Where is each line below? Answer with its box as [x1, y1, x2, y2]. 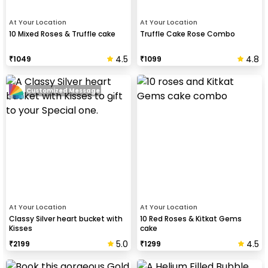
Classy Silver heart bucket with [9, 213, 123, 224]
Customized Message [26, 86, 100, 96]
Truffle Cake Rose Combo [140, 28, 235, 39]
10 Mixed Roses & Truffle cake [9, 28, 115, 39]
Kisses [9, 223, 32, 233]
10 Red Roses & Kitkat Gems [140, 213, 242, 224]
